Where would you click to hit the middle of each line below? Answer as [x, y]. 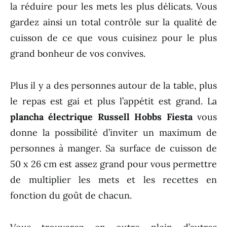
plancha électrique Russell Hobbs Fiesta [101, 117]
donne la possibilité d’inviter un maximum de [113, 133]
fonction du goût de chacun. [71, 196]
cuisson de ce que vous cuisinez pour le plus [113, 38]
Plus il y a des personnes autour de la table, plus [113, 86]
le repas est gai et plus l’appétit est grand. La [113, 101]
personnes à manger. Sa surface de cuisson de [113, 148]
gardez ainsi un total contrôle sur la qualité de [113, 22]
